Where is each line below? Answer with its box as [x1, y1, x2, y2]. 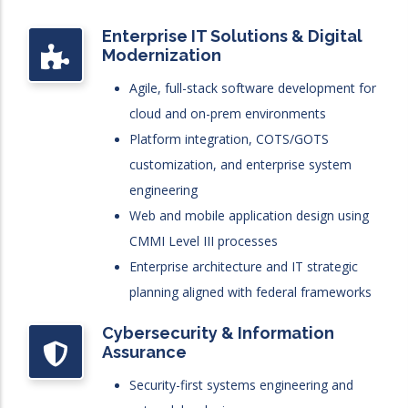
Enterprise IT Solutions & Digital [102, 26, 362, 46]
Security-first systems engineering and [129, 376, 353, 393]
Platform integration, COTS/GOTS [129, 130, 329, 148]
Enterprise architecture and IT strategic [129, 258, 358, 275]
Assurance [102, 342, 187, 362]
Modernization [102, 46, 221, 65]
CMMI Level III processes [129, 232, 278, 250]
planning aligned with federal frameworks [129, 283, 372, 301]
